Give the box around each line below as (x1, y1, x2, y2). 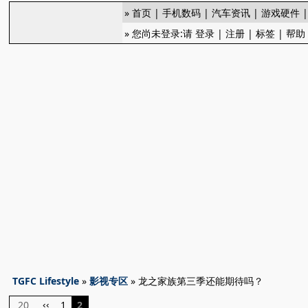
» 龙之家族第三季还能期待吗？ (128, 274, 264, 287)
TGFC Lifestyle (12, 274, 80, 287)
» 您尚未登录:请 (124, 27, 196, 40)
